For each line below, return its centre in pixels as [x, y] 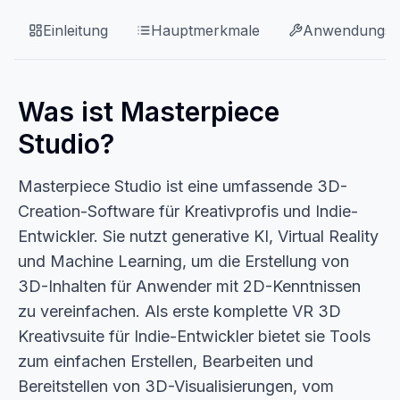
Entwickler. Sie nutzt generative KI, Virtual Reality [198, 236]
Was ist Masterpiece [149, 112]
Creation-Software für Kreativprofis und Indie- [188, 211]
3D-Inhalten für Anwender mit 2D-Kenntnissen [189, 286]
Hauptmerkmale [205, 30]
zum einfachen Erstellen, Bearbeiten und [166, 361]
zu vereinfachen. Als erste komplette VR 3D [179, 311]
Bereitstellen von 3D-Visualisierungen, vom [176, 386]
